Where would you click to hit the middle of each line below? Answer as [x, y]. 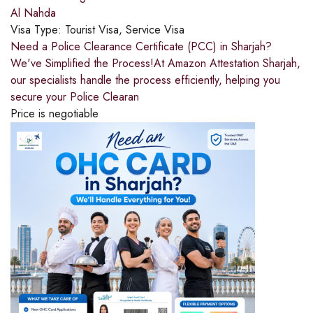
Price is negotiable [54, 114]
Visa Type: [38, 30]
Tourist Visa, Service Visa [125, 30]
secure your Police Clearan [75, 97]
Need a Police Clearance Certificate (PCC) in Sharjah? [141, 47]
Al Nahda [33, 13]
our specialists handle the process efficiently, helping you [145, 80]
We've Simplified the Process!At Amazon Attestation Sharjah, [155, 64]
